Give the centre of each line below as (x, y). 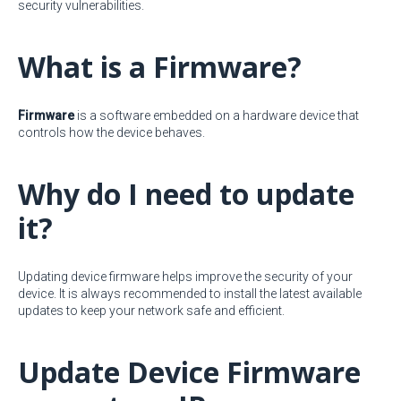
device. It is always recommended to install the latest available (190, 294)
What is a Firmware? (160, 67)
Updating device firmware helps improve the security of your (185, 277)
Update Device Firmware (189, 372)
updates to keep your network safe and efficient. (151, 311)
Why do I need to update (186, 194)
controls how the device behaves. (111, 132)
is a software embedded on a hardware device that (217, 115)
